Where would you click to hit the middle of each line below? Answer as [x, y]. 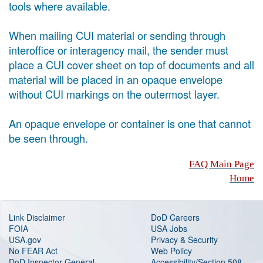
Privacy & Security [184, 240]
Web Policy [171, 251]
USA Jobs [169, 228]
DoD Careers [175, 217]
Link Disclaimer [37, 217]
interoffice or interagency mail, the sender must [119, 50]
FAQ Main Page [222, 164]
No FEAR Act [33, 251]
